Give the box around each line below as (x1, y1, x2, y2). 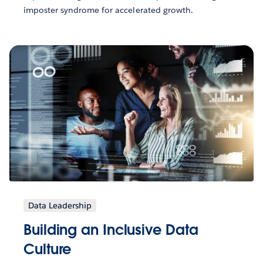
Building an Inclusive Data (23, 221, 198, 240)
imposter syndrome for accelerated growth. (23, 4, 193, 15)
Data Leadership (28, 200, 92, 211)
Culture (23, 240, 72, 259)
